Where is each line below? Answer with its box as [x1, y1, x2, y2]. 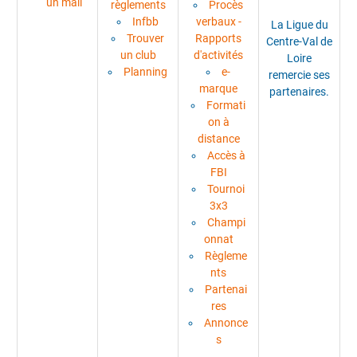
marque [199, 82, 237, 96]
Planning [124, 65, 167, 79]
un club [120, 49, 156, 62]
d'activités [194, 49, 243, 62]
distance [197, 132, 240, 146]
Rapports [195, 32, 241, 45]
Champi [206, 216, 245, 229]
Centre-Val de [266, 34, 332, 48]
